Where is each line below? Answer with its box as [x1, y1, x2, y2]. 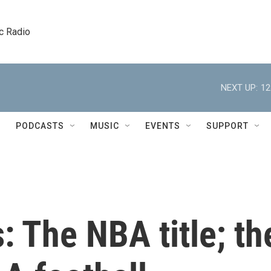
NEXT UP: [221, 82, 258, 93]
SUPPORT [206, 121, 249, 131]
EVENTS [145, 121, 180, 131]
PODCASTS [16, 121, 64, 131]
